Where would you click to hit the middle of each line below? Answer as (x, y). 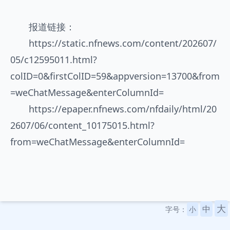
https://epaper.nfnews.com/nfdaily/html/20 (123, 109)
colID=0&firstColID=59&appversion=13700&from (115, 76)
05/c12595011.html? (54, 60)
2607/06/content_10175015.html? (82, 125)
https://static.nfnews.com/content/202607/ (123, 43)
